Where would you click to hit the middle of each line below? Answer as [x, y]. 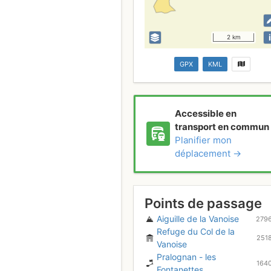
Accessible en [205, 114]
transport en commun [222, 127]
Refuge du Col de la [196, 232]
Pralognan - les [186, 257]
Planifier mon [203, 140]
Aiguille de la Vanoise [198, 219]
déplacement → [208, 154]
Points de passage [203, 204]
